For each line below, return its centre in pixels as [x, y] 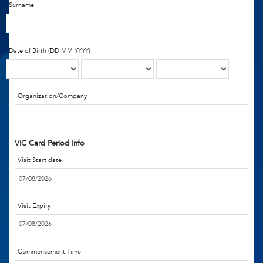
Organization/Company [52, 96]
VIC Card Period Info [50, 144]
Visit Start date [40, 160]
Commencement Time [49, 251]
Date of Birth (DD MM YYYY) [50, 50]
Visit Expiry [34, 205]
